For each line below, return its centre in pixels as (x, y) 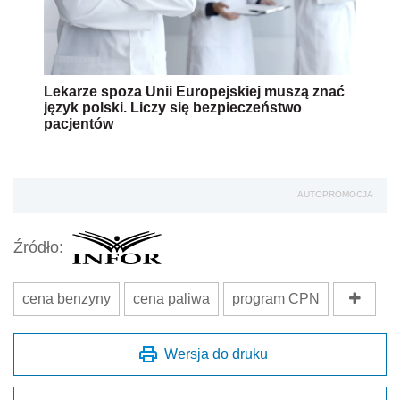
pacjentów (79, 123)
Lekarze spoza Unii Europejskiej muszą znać (194, 91)
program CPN (276, 298)
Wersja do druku (216, 354)
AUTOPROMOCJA (335, 194)
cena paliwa (171, 298)
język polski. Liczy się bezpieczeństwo (173, 107)
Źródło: (38, 248)
